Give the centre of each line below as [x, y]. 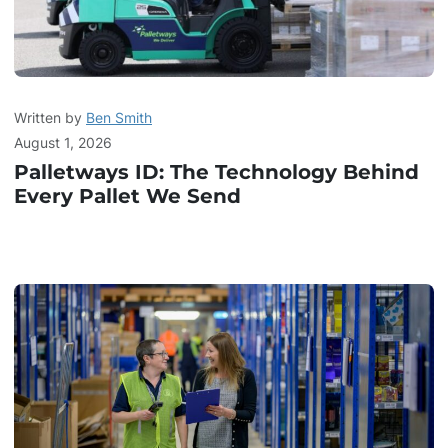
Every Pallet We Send [127, 196]
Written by [50, 118]
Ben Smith [119, 118]
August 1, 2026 [63, 143]
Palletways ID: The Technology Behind [216, 172]
